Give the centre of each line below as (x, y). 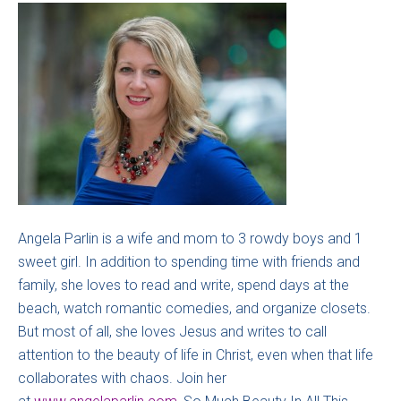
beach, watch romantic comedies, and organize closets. (194, 309)
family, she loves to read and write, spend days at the (183, 286)
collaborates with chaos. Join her (122, 379)
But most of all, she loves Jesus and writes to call (172, 332)
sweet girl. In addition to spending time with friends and (189, 262)
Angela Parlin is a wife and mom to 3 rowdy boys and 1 (190, 239)
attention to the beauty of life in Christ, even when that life (196, 355)
